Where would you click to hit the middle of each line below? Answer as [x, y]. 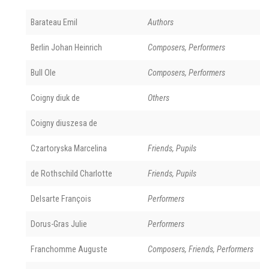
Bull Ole [43, 72]
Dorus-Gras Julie [59, 224]
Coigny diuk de [55, 98]
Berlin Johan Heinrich [66, 47]
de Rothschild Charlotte [71, 173]
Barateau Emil [54, 22]
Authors [161, 22]
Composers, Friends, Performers [201, 249]
